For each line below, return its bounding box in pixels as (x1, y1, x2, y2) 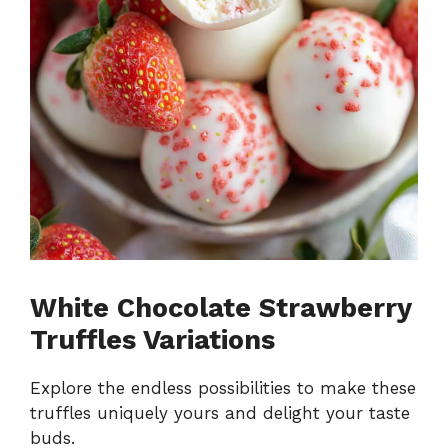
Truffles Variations (30, 324, 275, 357)
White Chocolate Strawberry (30, 292, 411, 325)
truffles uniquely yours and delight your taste (30, 403, 410, 424)
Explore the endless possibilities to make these (30, 378, 416, 399)
